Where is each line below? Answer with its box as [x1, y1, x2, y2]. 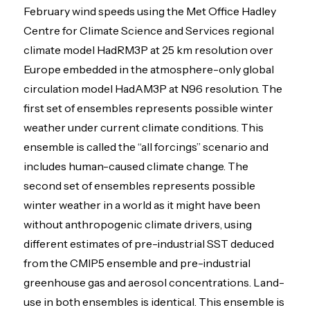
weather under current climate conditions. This [24, 120, 264, 135]
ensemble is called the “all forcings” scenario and [24, 140, 269, 154]
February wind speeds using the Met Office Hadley [24, 4, 277, 19]
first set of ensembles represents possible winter [24, 101, 274, 116]
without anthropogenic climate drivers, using [24, 217, 253, 232]
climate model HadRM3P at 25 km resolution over [24, 43, 274, 57]
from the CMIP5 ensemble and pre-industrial [24, 256, 251, 271]
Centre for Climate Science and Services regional [24, 24, 275, 38]
